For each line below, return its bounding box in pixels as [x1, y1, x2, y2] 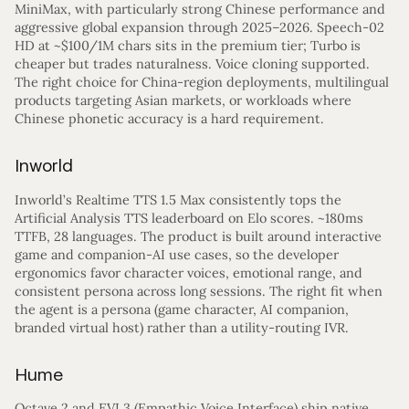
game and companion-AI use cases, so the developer [15, 246, 339, 263]
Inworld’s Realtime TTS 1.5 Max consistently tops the [15, 191, 341, 208]
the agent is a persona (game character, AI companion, [15, 300, 349, 318]
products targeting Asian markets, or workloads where [15, 91, 351, 109]
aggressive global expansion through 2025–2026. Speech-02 [15, 18, 384, 36]
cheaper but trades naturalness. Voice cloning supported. [15, 55, 370, 72]
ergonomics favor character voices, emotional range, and [15, 264, 362, 281]
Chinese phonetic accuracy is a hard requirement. [15, 110, 324, 127]
